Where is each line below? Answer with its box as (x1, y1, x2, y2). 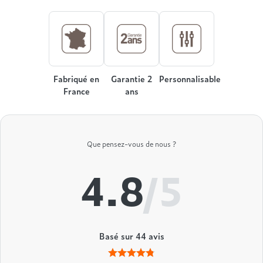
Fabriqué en (53, 72, 99, 85)
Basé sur (99, 230, 136, 242)
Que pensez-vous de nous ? (87, 139, 176, 150)
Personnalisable (159, 72, 221, 85)
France (63, 85, 90, 97)
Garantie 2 (111, 72, 152, 85)
